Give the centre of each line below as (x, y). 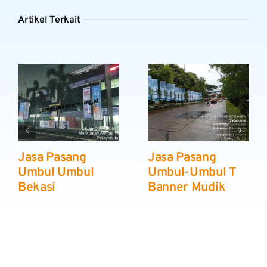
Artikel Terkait (49, 21)
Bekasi (37, 188)
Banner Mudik (187, 188)
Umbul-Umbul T (192, 173)
